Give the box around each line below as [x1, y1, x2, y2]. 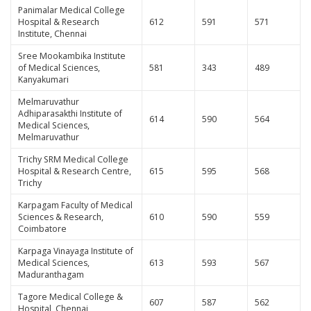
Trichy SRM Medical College [17, 153, 128, 165]
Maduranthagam [17, 268, 84, 280]
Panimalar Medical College [17, 3, 125, 16]
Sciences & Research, [17, 210, 103, 223]
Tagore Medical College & [17, 290, 123, 303]
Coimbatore [17, 222, 67, 235]
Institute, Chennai [17, 27, 87, 40]
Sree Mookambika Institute [17, 49, 126, 62]
